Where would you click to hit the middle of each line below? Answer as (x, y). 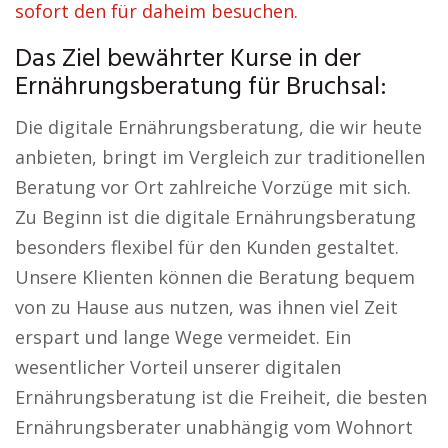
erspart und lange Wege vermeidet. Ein (183, 337)
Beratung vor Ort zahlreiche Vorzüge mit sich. (213, 187)
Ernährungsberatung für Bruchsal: (201, 87)
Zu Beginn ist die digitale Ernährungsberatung (215, 217)
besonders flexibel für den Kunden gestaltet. (207, 247)
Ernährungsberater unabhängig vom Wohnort (214, 427)
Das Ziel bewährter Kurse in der (188, 59)
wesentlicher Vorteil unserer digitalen (178, 367)
